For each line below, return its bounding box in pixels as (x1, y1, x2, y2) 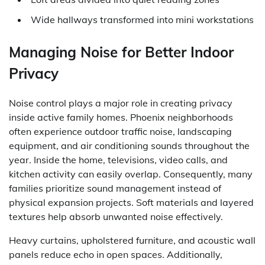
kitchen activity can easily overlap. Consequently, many (9, 167, 253, 180)
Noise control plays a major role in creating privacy (9, 96, 232, 109)
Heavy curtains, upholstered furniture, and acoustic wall (9, 234, 256, 246)
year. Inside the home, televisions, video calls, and (9, 153, 228, 166)
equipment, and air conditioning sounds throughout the (9, 139, 250, 151)
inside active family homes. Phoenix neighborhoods (9, 111, 233, 123)
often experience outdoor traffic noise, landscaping (9, 125, 232, 137)
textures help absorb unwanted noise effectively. (9, 210, 223, 222)
